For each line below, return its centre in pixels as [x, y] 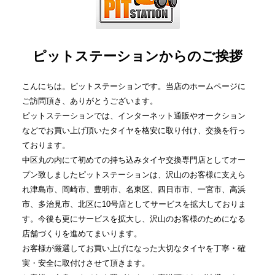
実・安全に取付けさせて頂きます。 [86, 263]
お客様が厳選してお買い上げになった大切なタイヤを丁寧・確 [134, 248]
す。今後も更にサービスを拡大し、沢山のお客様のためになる [134, 219]
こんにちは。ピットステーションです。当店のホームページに [134, 86]
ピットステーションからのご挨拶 [137, 56]
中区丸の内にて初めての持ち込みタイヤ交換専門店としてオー [134, 160]
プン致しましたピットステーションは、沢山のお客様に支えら [134, 174]
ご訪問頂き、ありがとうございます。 [90, 101]
